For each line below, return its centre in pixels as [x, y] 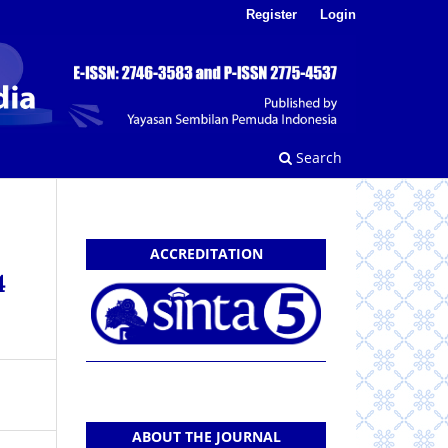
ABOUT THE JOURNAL [206, 436]
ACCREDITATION [206, 254]
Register [272, 14]
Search [317, 158]
